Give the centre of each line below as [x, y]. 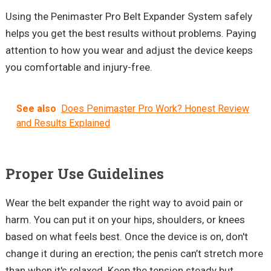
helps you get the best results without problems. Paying [131, 34]
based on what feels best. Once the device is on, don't [126, 237]
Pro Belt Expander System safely [177, 17]
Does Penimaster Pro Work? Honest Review [155, 109]
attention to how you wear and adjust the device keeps [129, 51]
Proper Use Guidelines [84, 173]
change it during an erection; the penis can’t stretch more [134, 254]
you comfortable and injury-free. [79, 67]
